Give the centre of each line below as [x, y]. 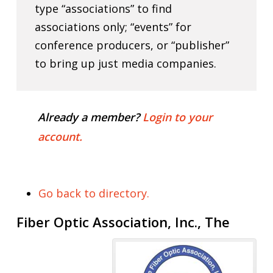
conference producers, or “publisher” [132, 45]
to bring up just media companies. [126, 63]
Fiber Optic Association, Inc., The [123, 222]
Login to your [177, 117]
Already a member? [90, 117]
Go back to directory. [94, 193]
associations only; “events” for [113, 27]
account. [60, 136]
